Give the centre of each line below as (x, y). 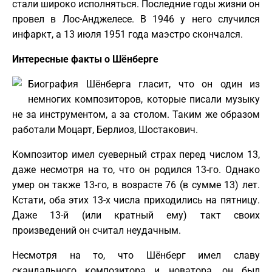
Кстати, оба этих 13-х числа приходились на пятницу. (136, 200)
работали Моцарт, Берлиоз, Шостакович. (105, 129)
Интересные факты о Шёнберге (85, 59)
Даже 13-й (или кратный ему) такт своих (136, 215)
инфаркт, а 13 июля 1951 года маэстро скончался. (127, 34)
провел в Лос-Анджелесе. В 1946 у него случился (136, 19)
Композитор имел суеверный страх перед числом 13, (136, 154)
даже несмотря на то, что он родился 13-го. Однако (136, 169)
